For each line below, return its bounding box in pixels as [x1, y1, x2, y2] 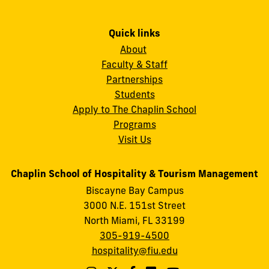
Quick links [109, 27, 160, 40]
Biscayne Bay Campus [85, 184, 184, 196]
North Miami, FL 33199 [84, 214, 185, 226]
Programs [113, 118, 156, 131]
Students [114, 88, 155, 101]
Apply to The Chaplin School [73, 103, 196, 116]
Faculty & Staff [101, 58, 168, 71]
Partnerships [106, 73, 163, 86]
